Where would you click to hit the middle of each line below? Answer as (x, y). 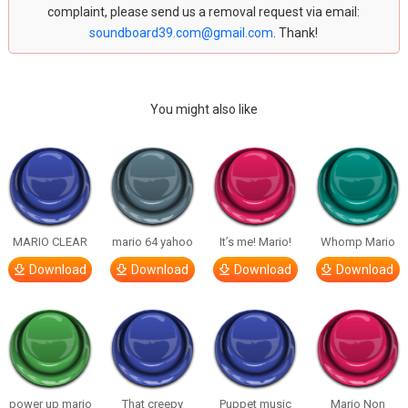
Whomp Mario (357, 242)
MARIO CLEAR (51, 242)
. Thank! (296, 33)
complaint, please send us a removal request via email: (204, 12)
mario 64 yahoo (153, 242)
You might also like (204, 109)
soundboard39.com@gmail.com (182, 33)
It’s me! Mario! (255, 242)
